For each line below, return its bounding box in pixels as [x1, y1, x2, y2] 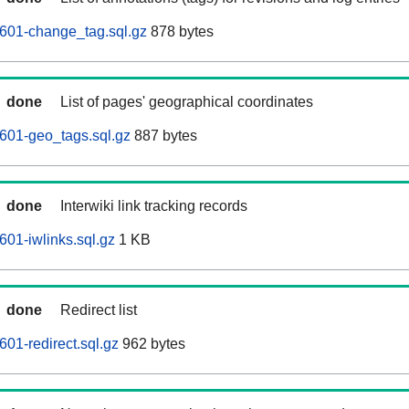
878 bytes [147, 24, 214, 40]
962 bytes [119, 336, 185, 352]
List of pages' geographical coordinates [60, 94, 313, 110]
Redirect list [60, 302, 137, 319]
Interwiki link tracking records [60, 198, 247, 215]
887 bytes [131, 128, 197, 144]
